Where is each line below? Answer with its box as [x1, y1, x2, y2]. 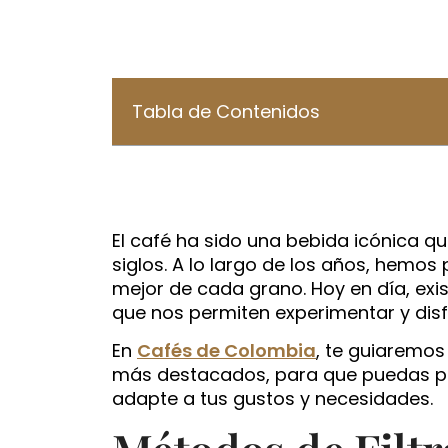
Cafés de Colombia [137, 338, 316, 364]
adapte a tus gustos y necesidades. [112, 386, 433, 412]
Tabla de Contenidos [132, 98, 320, 124]
